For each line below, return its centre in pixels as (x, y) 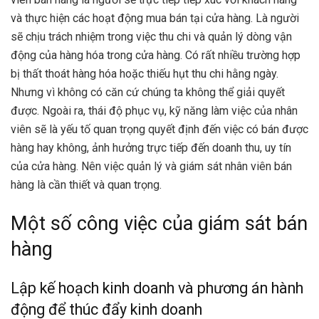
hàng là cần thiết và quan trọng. (86, 185)
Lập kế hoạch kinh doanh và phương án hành (157, 288)
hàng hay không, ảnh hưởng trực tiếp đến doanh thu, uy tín (151, 148)
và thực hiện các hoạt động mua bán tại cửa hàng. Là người (155, 19)
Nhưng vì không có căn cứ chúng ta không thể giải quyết (148, 93)
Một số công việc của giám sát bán (159, 224)
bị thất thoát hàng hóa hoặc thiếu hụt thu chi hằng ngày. (145, 74)
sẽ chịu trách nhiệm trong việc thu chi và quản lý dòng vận (151, 37)
